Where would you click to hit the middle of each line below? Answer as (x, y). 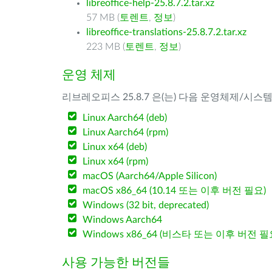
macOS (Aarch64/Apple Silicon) (150, 176)
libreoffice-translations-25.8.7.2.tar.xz (166, 32)
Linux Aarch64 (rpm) (126, 132)
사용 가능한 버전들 (116, 263)
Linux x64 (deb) (115, 147)
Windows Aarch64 (123, 220)
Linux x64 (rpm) (116, 161)
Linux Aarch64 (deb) (125, 118)
